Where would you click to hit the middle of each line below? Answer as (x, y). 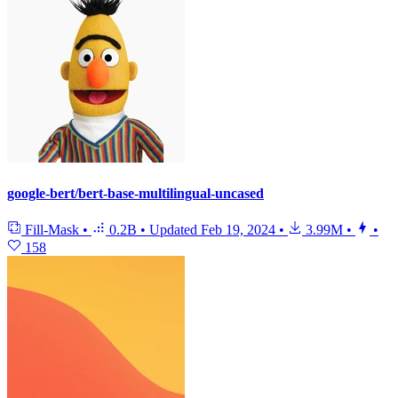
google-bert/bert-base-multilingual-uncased (135, 193)
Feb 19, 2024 (238, 229)
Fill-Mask (52, 229)
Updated (175, 229)
